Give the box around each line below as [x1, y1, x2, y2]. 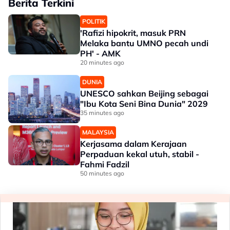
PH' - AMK [80, 48, 121, 59]
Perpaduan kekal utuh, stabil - [80, 148, 199, 159]
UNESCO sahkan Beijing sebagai [80, 88, 208, 99]
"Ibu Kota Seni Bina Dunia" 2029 [80, 98, 208, 109]
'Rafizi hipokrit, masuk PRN [80, 27, 186, 38]
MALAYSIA [82, 128, 114, 136]
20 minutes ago [80, 58, 124, 66]
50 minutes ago [80, 169, 124, 177]
